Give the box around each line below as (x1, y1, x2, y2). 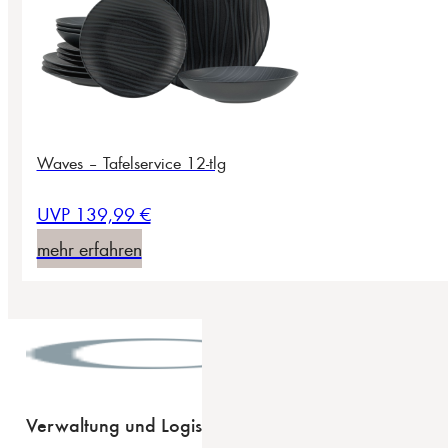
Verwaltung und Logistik (26, 410, 221, 438)
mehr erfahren (36, 236, 142, 262)
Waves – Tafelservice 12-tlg (36, 151, 226, 175)
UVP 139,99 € (36, 201, 151, 227)
